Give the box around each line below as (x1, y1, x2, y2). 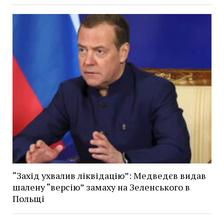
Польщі (12, 192, 44, 205)
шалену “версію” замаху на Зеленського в (12, 181, 190, 193)
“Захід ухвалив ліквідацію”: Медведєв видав (12, 169, 206, 182)
